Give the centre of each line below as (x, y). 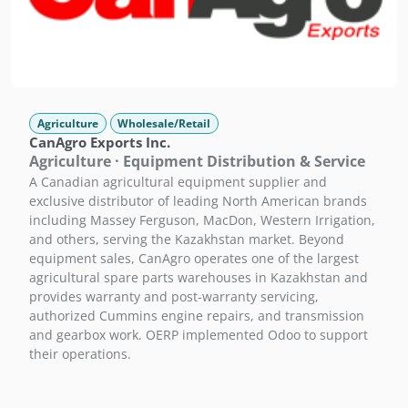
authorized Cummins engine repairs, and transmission (197, 315)
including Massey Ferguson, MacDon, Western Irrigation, (202, 219)
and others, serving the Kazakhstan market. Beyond (187, 239)
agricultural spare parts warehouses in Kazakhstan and (199, 277)
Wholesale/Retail (164, 123)
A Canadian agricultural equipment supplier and (178, 181)
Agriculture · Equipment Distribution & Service (197, 161)
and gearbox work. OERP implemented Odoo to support (199, 334)
